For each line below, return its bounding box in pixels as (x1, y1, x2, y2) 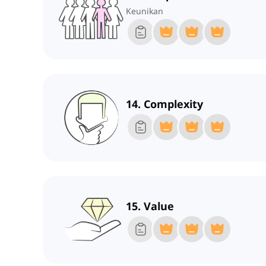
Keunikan (126, 5, 163, 17)
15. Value (126, 199, 174, 214)
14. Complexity (126, 97, 203, 112)
